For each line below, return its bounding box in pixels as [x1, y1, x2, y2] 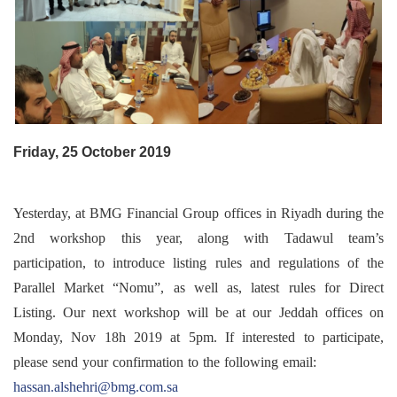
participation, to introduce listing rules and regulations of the [13, 255, 384, 271]
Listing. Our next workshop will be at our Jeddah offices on [13, 305, 384, 321]
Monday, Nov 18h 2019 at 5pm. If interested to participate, [13, 330, 384, 346]
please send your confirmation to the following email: [13, 354, 316, 370]
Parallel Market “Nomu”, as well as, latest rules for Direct [13, 280, 384, 296]
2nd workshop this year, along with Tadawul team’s [13, 230, 384, 246]
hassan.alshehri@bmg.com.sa [13, 379, 178, 395]
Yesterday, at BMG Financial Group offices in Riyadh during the [13, 206, 384, 222]
